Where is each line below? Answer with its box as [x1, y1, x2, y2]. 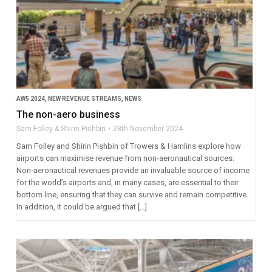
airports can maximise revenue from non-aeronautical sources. [16, 154, 234, 163]
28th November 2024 [112, 124, 183, 134]
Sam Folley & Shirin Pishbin [16, 124, 106, 134]
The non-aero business [16, 109, 120, 121]
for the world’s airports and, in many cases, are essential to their [16, 178, 239, 188]
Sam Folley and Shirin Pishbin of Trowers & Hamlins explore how [16, 141, 241, 151]
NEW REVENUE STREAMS [47, 95, 121, 103]
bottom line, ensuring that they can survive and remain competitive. [16, 190, 248, 200]
